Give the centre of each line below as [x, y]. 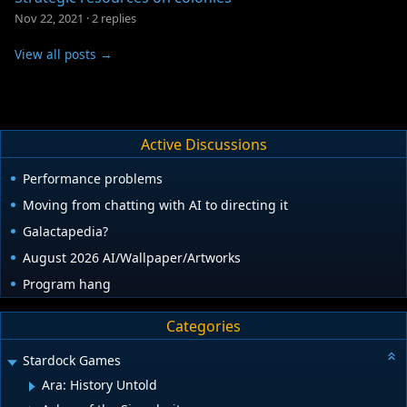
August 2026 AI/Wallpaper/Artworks [132, 258]
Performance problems [93, 179]
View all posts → [64, 55]
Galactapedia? [65, 232]
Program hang [67, 284]
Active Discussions [203, 144]
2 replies [114, 19]
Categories [203, 326]
